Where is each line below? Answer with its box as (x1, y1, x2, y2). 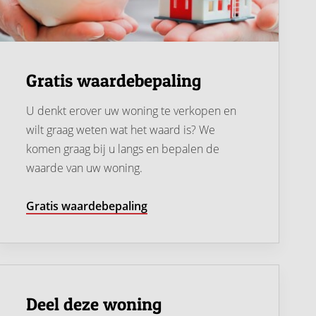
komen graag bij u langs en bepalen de (26, 140, 219, 157)
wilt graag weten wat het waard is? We (26, 121, 215, 138)
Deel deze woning (26, 293, 162, 315)
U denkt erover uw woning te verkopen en (26, 102, 236, 119)
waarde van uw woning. (26, 159, 142, 176)
